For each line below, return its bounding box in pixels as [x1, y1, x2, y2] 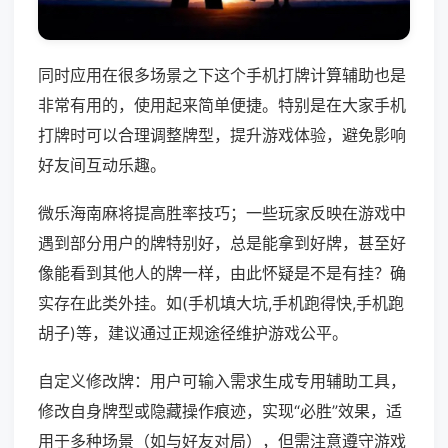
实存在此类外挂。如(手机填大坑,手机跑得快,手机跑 [38, 293, 404, 314]
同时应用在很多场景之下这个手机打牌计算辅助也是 [38, 65, 406, 86]
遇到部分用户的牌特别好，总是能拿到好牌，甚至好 [38, 233, 406, 254]
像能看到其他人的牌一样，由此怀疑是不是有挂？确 [38, 263, 406, 284]
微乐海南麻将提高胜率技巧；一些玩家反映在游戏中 [38, 203, 406, 224]
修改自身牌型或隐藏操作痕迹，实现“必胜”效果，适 [38, 401, 402, 422]
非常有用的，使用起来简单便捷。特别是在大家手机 [38, 95, 406, 116]
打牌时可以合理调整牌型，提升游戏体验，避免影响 [38, 125, 406, 146]
